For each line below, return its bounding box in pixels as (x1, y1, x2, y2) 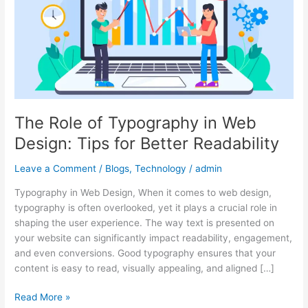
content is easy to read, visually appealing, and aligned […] (14, 262, 275, 274)
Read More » (14, 291, 71, 303)
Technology (135, 163, 187, 175)
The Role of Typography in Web (14, 113, 257, 133)
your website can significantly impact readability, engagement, (14, 232, 293, 243)
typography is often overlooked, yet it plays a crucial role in (14, 201, 278, 213)
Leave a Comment (14, 163, 97, 175)
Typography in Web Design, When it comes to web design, (14, 186, 272, 198)
